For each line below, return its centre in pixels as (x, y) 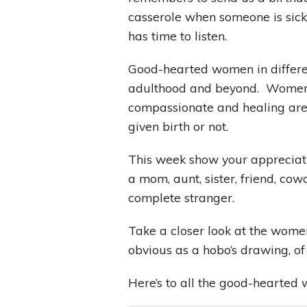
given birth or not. (178, 126)
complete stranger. (181, 198)
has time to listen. (177, 36)
